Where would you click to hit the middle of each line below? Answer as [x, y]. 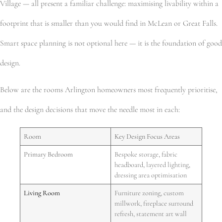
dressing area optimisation [151, 175]
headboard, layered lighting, [153, 165]
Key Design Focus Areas [147, 137]
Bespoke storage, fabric [146, 155]
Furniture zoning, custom [149, 193]
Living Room [42, 193]
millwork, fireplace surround [154, 204]
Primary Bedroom [49, 155]
